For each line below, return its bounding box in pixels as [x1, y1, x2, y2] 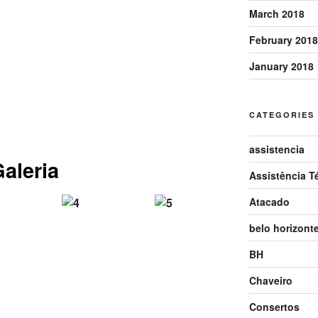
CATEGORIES [248, 109, 314, 120]
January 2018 [248, 58, 314, 73]
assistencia [248, 141, 305, 156]
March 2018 [248, 6, 305, 21]
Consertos [248, 299, 300, 314]
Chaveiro [248, 273, 292, 287]
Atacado [248, 194, 290, 209]
